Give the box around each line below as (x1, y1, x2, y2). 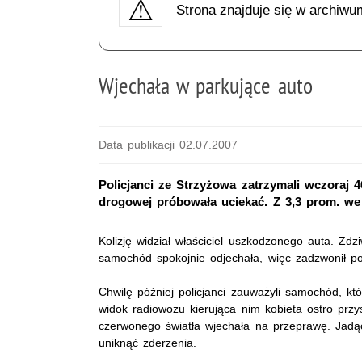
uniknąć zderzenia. (99, 335, 197, 349)
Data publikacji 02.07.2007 (99, 137, 238, 151)
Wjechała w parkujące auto (99, 70, 313, 99)
